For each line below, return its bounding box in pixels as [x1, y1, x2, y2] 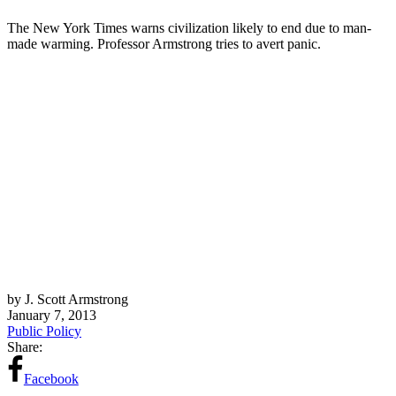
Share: [7, 339, 42, 354]
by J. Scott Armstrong [7, 291, 128, 307]
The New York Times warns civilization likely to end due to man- [7, 19, 371, 35]
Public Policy [7, 323, 81, 339]
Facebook [23, 370, 79, 386]
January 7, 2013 [7, 307, 96, 323]
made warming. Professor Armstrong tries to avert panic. [7, 35, 321, 51]
